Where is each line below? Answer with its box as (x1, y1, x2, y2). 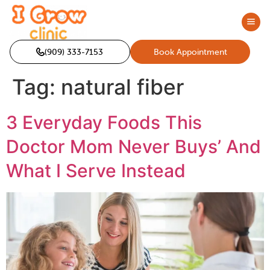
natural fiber (61, 74, 184, 99)
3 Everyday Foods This (6, 111, 202, 133)
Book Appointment (153, 46, 227, 57)
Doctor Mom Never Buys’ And (6, 135, 261, 157)
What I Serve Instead (6, 159, 186, 181)
